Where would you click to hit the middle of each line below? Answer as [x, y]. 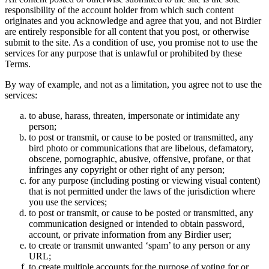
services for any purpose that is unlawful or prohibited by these [123, 53]
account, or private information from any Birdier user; [130, 235]
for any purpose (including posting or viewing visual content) [144, 181]
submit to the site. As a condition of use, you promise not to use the [131, 43]
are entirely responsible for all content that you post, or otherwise [127, 32]
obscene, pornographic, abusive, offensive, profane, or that [140, 159]
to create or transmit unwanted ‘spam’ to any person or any [140, 246]
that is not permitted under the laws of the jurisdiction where [142, 192]
